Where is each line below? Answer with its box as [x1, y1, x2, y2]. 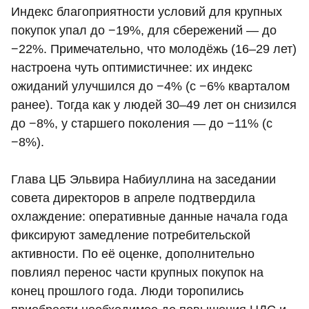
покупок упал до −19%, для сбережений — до [11, 23, 277, 38]
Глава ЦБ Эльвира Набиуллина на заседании [11, 172, 276, 187]
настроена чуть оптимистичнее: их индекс [11, 61, 252, 75]
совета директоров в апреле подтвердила [11, 191, 255, 206]
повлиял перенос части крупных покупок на [11, 266, 263, 280]
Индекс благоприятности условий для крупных [11, 5, 282, 19]
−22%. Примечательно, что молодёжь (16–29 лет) [11, 42, 297, 57]
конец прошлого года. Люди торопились [11, 284, 243, 299]
